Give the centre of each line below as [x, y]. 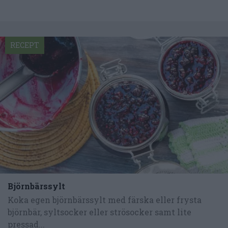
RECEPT [25, 45]
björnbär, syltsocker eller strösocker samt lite [99, 212]
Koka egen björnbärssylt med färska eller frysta [105, 199]
